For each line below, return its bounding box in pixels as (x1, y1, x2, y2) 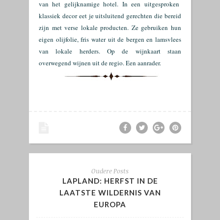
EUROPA (94, 200, 126, 209)
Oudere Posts (91, 166, 129, 175)
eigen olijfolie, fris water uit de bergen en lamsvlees (39, 35, 181, 44)
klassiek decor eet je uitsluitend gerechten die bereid (39, 11, 181, 20)
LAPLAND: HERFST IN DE (62, 176, 158, 185)
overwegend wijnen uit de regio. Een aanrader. (39, 58, 163, 67)
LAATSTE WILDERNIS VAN (59, 188, 161, 197)
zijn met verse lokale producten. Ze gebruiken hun (39, 23, 181, 32)
